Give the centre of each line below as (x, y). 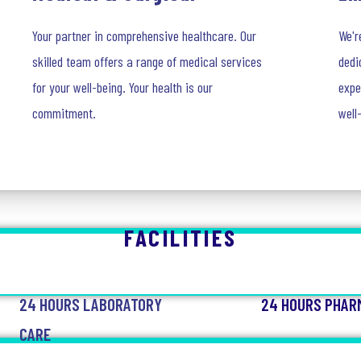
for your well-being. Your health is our (123, 87)
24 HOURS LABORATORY (91, 304)
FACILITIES (180, 237)
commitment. (64, 113)
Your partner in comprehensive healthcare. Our (145, 35)
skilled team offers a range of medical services (147, 61)
